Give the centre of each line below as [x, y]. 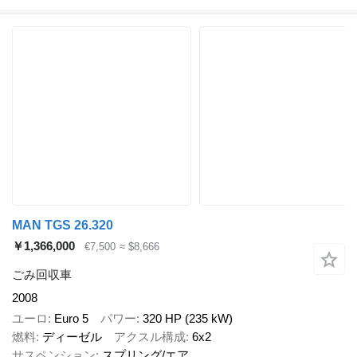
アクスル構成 [150, 337]
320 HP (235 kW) [188, 319]
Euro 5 [71, 319]
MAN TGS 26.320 [63, 225]
